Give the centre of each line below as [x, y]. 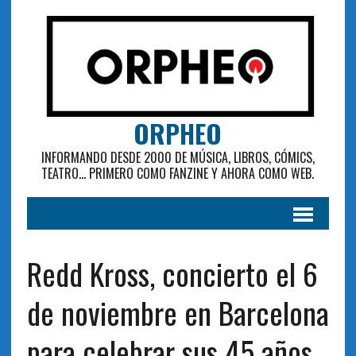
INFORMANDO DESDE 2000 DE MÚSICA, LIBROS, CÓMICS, [178, 157]
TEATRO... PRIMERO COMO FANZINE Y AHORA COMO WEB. [178, 173]
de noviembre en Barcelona [178, 312]
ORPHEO [178, 133]
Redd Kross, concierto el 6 [172, 273]
